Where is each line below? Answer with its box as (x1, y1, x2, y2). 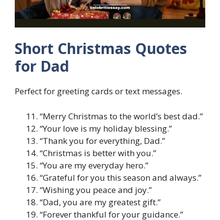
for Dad (15, 56, 69, 77)
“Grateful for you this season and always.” (40, 171, 201, 183)
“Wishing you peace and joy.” (40, 184, 152, 195)
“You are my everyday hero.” (40, 159, 148, 171)
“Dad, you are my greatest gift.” (40, 196, 161, 208)
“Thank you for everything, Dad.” (40, 135, 165, 146)
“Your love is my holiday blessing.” (40, 122, 172, 134)
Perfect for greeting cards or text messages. (15, 85, 182, 97)
